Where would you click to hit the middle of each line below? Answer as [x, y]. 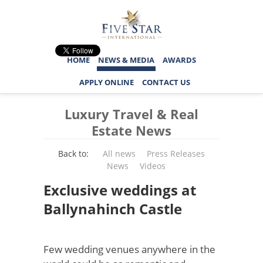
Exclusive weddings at [120, 190]
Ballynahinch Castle [113, 209]
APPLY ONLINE [106, 82]
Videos [152, 166]
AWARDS [179, 60]
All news [119, 154]
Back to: [73, 154]
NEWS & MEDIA [126, 60]
